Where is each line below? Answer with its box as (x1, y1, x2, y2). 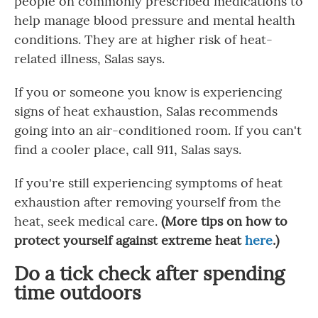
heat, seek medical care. (14, 213, 161, 229)
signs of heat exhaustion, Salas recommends (14, 103, 278, 119)
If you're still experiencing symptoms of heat (14, 175, 283, 191)
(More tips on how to (161, 213, 287, 229)
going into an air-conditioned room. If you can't (14, 122, 302, 138)
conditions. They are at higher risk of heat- (14, 31, 273, 48)
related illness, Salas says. (14, 50, 165, 67)
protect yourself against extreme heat (14, 232, 245, 248)
